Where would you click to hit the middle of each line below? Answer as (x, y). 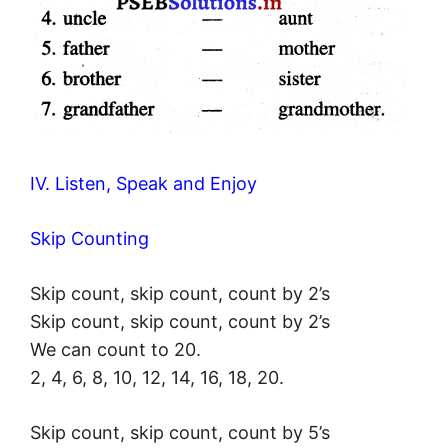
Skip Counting (89, 239)
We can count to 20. (115, 350)
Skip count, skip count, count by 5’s (180, 433)
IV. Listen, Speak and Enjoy (143, 184)
